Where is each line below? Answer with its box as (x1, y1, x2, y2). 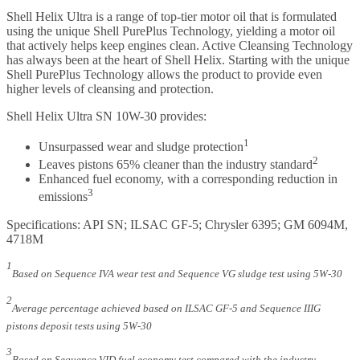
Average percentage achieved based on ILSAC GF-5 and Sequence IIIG (12, 301, 321, 314)
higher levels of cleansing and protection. (6, 81, 214, 96)
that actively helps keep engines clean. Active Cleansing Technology (6, 38, 353, 52)
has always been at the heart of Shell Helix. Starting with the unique (6, 52, 350, 67)
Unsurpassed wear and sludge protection (39, 140, 243, 154)
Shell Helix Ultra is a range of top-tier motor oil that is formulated (6, 9, 337, 23)
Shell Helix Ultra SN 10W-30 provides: (6, 108, 207, 123)
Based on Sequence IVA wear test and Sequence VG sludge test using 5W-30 (12, 268, 342, 280)
